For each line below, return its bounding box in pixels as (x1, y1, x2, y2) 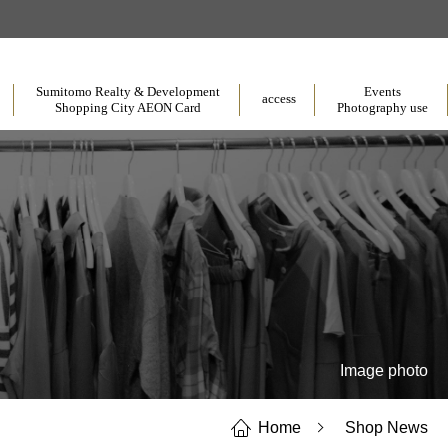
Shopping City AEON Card (54, 100, 201, 115)
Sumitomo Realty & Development (35, 84, 220, 99)
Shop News (345, 418, 428, 436)
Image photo (340, 361, 428, 379)
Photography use (337, 100, 429, 115)
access (261, 91, 296, 106)
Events (364, 84, 402, 99)
